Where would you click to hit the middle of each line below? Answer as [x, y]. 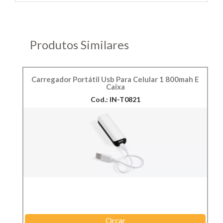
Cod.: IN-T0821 [115, 100]
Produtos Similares [79, 45]
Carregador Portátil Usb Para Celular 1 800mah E [115, 79]
